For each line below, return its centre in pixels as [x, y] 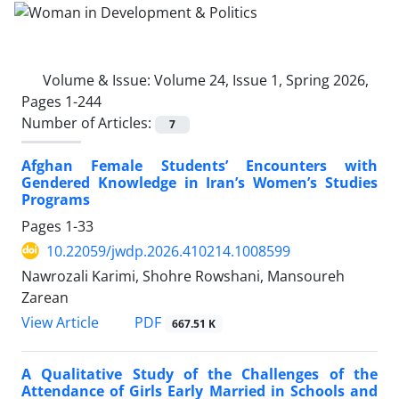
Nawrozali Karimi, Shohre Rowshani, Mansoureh [183, 276]
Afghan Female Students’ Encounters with [199, 165]
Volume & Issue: [98, 80]
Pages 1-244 [61, 101]
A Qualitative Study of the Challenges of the [199, 375]
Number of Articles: [88, 122]
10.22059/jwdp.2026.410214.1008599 [168, 251]
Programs [56, 199]
